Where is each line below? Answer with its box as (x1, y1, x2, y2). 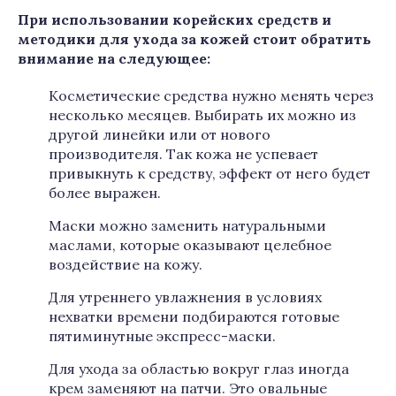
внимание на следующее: (18, 49, 210, 67)
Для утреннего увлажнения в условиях (49, 288, 322, 306)
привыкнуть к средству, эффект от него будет (49, 164, 370, 182)
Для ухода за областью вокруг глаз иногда (49, 360, 349, 377)
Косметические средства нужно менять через (49, 87, 374, 104)
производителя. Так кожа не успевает (49, 145, 318, 163)
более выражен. (49, 184, 161, 202)
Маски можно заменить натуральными (49, 217, 326, 234)
